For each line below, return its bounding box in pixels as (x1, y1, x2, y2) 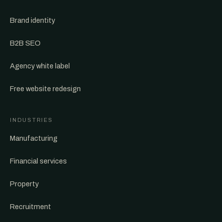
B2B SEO (10, 39, 41, 47)
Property (10, 180, 39, 188)
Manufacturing (10, 134, 57, 142)
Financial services (10, 157, 67, 165)
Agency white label (10, 62, 70, 70)
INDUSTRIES (10, 117, 53, 123)
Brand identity (10, 16, 55, 24)
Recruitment (10, 203, 51, 211)
